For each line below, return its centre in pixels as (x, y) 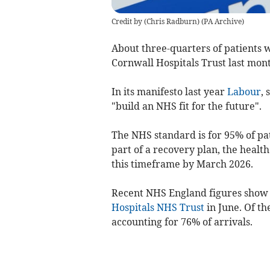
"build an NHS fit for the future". (186, 106)
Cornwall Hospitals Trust (170, 62)
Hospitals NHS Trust (158, 207)
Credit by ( (129, 21)
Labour (244, 91)
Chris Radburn (171, 21)
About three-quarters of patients (186, 48)
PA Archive (222, 21)
